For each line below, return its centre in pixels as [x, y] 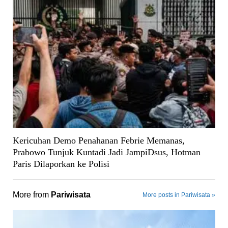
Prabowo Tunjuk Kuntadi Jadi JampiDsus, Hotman [106, 152]
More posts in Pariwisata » [179, 195]
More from [32, 195]
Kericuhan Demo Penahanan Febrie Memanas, [98, 141]
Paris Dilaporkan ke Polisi [61, 164]
